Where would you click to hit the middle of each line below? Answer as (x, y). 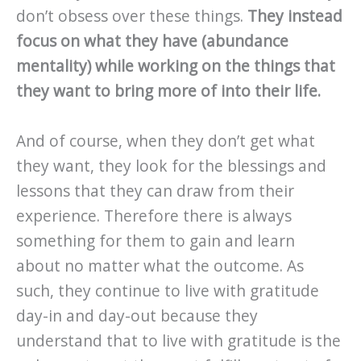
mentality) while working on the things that (176, 66)
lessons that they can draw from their (155, 191)
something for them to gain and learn (156, 241)
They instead (295, 17)
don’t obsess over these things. (132, 17)
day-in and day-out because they (137, 316)
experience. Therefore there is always (154, 216)
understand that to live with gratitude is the (178, 341)
